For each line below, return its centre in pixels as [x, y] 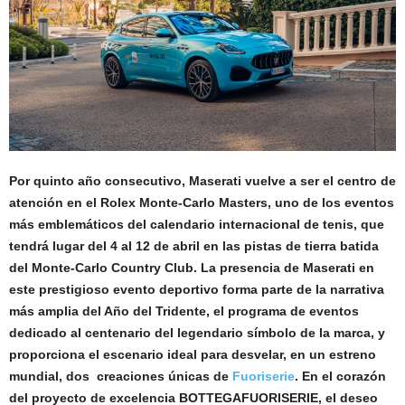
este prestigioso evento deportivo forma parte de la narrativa [197, 289]
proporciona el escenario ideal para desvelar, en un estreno [193, 354]
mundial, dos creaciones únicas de [119, 376]
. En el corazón [340, 376]
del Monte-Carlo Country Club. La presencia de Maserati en [192, 267]
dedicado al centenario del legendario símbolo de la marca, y [197, 332]
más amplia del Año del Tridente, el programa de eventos [184, 311]
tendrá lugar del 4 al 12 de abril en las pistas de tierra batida [194, 245]
